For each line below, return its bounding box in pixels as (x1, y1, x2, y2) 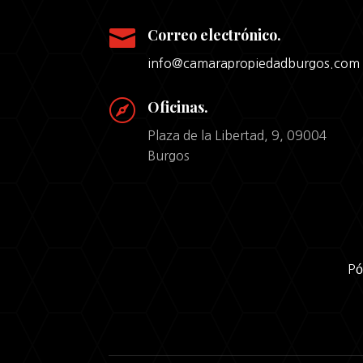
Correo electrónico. (147, 24, 281, 45)
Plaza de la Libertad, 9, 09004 (147, 129, 327, 143)
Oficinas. (147, 97, 208, 117)
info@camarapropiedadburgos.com (147, 56, 360, 70)
